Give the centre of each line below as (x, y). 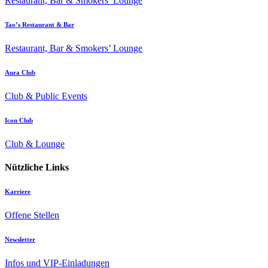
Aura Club (20, 72)
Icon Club (19, 120)
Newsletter (20, 239)
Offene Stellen (32, 215)
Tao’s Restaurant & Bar (39, 24)
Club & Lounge (35, 144)
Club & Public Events (46, 96)
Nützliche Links (37, 167)
